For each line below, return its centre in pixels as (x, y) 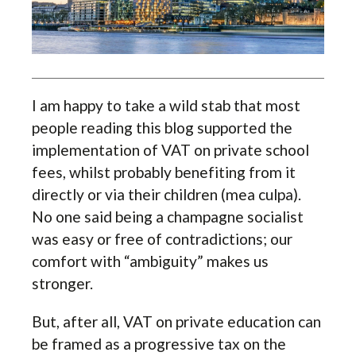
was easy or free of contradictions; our (162, 238)
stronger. (62, 283)
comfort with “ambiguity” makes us (150, 261)
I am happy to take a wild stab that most (166, 105)
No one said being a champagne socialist (168, 216)
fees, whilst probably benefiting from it (164, 172)
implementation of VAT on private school (170, 149)
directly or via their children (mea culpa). (166, 194)
